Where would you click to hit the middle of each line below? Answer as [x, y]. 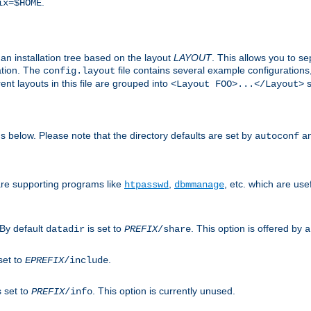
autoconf [277, 136]
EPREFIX [44, 260]
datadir [65, 229]
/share [174, 229]
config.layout [79, 70]
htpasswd [146, 184]
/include [86, 260]
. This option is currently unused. [164, 291]
